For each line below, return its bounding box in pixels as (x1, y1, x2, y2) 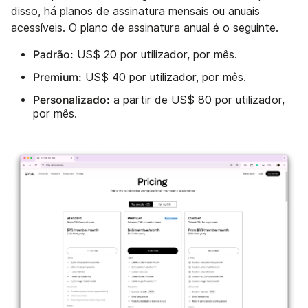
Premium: (33, 69, 82, 84)
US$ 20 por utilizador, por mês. (74, 47, 237, 61)
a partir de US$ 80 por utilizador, (110, 93, 285, 107)
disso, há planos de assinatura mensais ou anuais (11, 4, 260, 18)
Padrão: (33, 47, 74, 61)
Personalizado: (33, 92, 110, 107)
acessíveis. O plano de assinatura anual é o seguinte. (11, 21, 278, 34)
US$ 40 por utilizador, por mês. (82, 70, 246, 84)
